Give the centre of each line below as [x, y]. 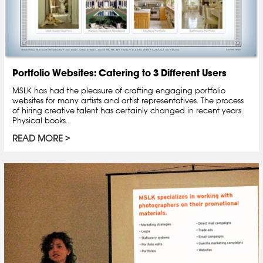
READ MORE [38, 138]
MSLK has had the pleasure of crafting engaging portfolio [119, 90]
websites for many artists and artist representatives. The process [128, 100]
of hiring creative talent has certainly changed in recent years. [128, 110]
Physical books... [42, 120]
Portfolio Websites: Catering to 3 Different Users [119, 73]
